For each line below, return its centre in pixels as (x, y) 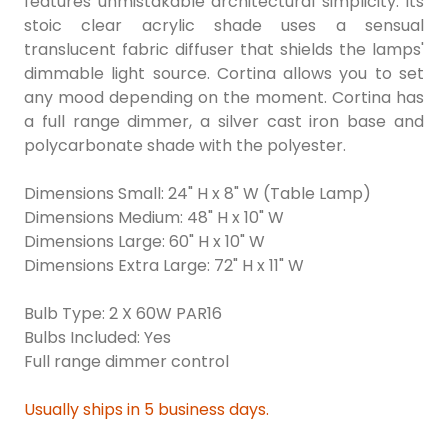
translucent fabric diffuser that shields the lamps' (224, 50)
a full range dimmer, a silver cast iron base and (224, 122)
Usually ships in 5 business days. (146, 410)
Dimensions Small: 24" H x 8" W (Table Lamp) (197, 194)
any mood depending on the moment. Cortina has (224, 98)
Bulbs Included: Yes (97, 338)
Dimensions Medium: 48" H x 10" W (154, 218)
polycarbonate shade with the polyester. (185, 146)
